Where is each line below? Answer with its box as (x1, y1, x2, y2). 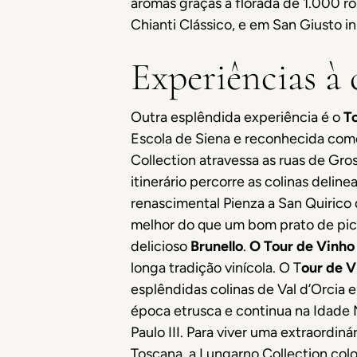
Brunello (190, 237, 243, 255)
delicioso (131, 237, 190, 255)
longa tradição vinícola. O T (131, 259, 301, 277)
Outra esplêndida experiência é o (131, 108, 343, 126)
